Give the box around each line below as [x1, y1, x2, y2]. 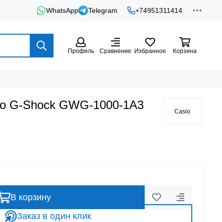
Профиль [67, 48, 94, 55]
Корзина [173, 48, 197, 55]
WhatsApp [46, 6, 78, 14]
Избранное [134, 48, 166, 55]
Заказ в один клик [16, 211, 91, 221]
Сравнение [100, 48, 131, 55]
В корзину [10, 192, 52, 202]
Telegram [88, 6, 117, 14]
